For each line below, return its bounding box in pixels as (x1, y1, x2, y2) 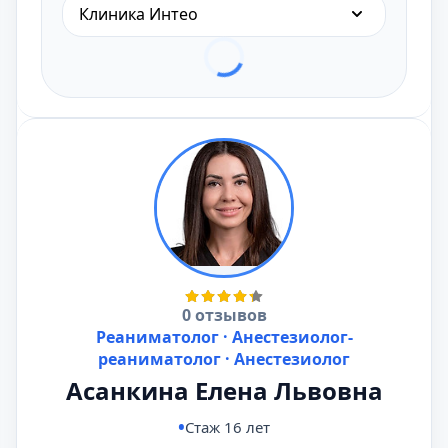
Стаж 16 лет (185, 417, 270, 437)
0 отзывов (181, 304, 267, 326)
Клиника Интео (79, 3, 198, 25)
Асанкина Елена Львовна (65, 374, 383, 407)
